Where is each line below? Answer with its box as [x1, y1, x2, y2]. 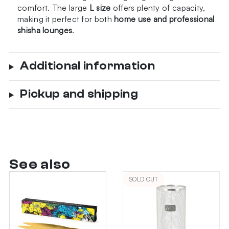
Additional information [20, 60, 155, 73]
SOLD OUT [129, 175, 158, 184]
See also [9, 157, 71, 173]
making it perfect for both [17, 14, 114, 25]
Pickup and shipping [20, 88, 138, 101]
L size [89, 3, 111, 13]
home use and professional [114, 14, 215, 25]
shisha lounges [17, 25, 73, 36]
